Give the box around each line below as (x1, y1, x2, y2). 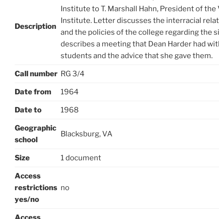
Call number (15, 69, 58, 78)
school (15, 135, 38, 144)
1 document (61, 153, 101, 162)
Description (15, 22, 56, 31)
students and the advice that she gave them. (61, 51, 213, 60)
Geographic (15, 123, 56, 132)
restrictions (15, 183, 57, 192)
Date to (15, 105, 42, 114)
